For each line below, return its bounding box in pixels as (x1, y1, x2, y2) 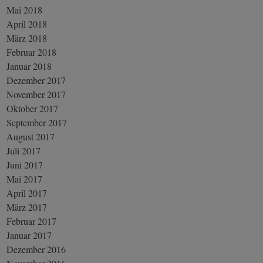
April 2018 (6, 17, 48, 30)
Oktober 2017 (6, 102, 59, 114)
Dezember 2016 (6, 242, 66, 255)
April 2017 (6, 186, 48, 199)
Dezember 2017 (6, 73, 66, 86)
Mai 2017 (6, 172, 43, 185)
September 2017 (6, 116, 68, 129)
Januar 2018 (6, 59, 52, 72)
